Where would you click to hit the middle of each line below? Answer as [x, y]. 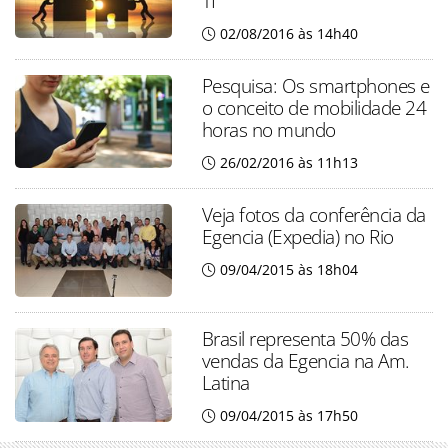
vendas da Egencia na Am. [305, 361]
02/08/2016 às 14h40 [288, 34]
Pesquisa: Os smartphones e [315, 86]
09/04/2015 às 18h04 [288, 270]
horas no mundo [268, 130]
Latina [225, 383]
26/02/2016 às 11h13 [288, 163]
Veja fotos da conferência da [313, 215]
